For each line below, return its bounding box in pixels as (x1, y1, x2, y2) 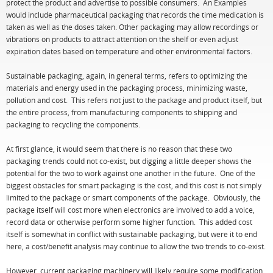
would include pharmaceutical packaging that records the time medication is (6, 10, 264, 19)
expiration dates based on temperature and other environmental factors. (6, 46, 252, 56)
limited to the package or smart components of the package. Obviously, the (6, 193, 261, 202)
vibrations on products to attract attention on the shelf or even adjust (6, 34, 238, 44)
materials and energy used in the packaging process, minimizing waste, (6, 83, 247, 93)
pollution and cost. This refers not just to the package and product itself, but (6, 95, 262, 105)
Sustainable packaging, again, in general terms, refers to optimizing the (6, 71, 247, 80)
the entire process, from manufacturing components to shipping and (6, 107, 237, 117)
